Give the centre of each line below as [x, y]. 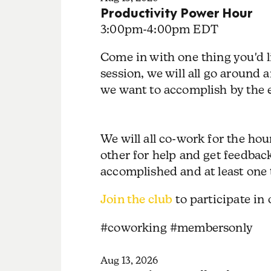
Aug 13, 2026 [129, 261]
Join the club [136, 199]
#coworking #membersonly [176, 227]
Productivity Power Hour [176, 11]
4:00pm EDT [183, 29]
